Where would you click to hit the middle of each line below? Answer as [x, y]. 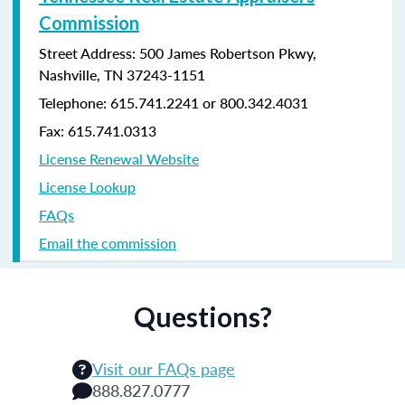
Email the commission [108, 242]
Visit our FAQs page [164, 368]
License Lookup [87, 186]
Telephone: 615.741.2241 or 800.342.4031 [174, 102]
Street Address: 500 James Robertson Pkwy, [178, 52]
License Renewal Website [119, 158]
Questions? [202, 316]
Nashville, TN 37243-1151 [122, 74]
